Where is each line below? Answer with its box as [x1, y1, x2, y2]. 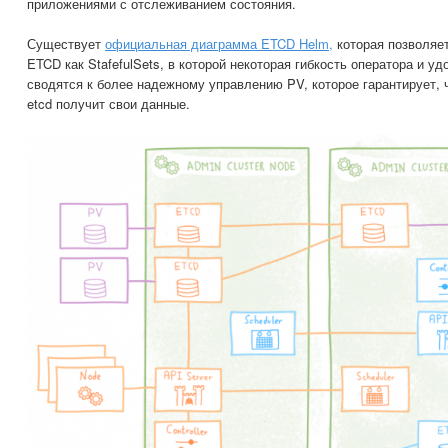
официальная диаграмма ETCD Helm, [105, 33, 333, 53]
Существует [27, 33, 105, 53]
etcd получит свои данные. [27, 93, 190, 113]
